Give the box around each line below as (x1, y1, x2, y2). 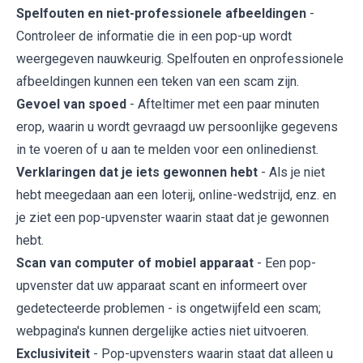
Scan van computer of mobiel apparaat (16, 255, 254, 271)
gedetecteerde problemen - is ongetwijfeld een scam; (16, 301, 321, 317)
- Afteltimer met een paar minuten (126, 96, 319, 113)
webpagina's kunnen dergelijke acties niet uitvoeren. (16, 323, 309, 340)
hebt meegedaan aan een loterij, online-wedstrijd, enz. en (16, 187, 336, 203)
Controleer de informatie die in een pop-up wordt (16, 28, 292, 45)
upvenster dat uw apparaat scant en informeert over (16, 278, 307, 294)
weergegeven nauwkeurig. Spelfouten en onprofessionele (16, 51, 344, 67)
